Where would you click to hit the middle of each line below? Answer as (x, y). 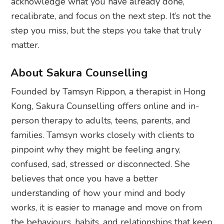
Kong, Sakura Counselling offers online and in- (105, 106)
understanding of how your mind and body (98, 193)
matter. (25, 45)
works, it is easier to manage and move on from (107, 207)
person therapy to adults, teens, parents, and (101, 120)
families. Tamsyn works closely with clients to (103, 135)
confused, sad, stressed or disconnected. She (101, 164)
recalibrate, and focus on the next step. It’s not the (111, 16)
